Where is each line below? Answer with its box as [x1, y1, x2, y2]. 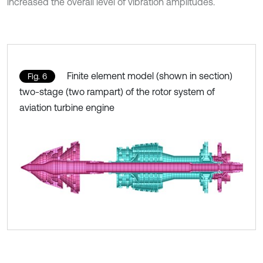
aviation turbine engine [19, 102, 114, 113]
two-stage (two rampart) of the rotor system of [19, 86, 215, 97]
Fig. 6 [28, 72, 47, 82]
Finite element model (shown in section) [67, 70, 232, 82]
